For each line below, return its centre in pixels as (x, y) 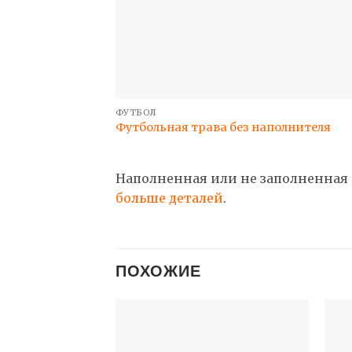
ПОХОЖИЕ (158, 270)
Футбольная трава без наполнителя (223, 127)
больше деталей (169, 198)
